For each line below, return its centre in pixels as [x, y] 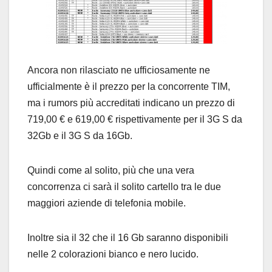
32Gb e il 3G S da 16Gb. [80, 136]
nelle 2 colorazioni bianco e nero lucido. [113, 254]
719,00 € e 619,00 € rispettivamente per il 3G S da [135, 120]
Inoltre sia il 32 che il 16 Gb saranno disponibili [128, 238]
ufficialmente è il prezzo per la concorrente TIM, [129, 87]
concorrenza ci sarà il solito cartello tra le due [124, 187]
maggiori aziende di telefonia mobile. [107, 203]
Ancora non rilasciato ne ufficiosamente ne [119, 70]
